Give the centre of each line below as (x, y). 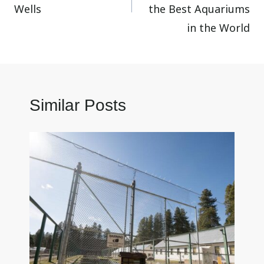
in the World (218, 28)
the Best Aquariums (199, 9)
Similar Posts (78, 105)
